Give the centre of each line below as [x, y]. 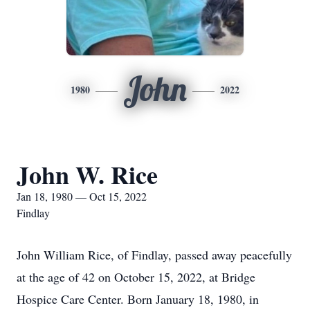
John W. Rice [87, 174]
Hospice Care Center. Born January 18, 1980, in [138, 299]
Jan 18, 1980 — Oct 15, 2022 [82, 196]
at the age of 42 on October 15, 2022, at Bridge [136, 277]
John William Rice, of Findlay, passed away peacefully [154, 255]
